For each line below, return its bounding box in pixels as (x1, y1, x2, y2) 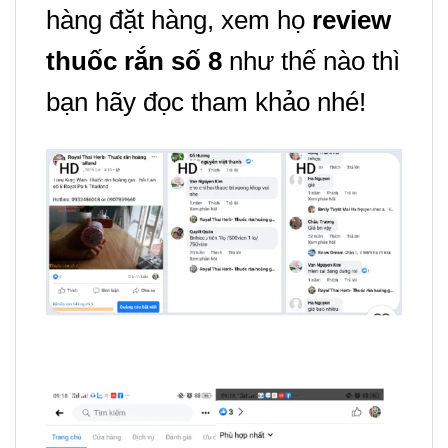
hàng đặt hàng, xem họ (46, 4, 312, 35)
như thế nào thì (229, 45, 400, 76)
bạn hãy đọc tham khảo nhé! (46, 86, 366, 117)
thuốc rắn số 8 (46, 45, 229, 76)
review (312, 4, 391, 35)
